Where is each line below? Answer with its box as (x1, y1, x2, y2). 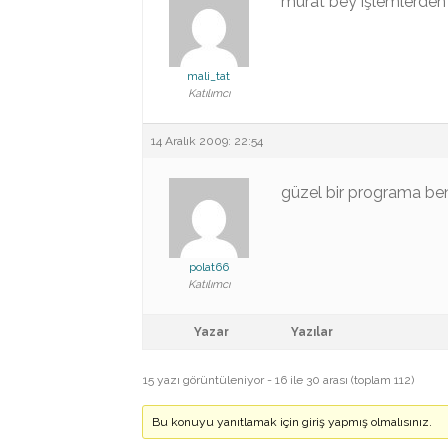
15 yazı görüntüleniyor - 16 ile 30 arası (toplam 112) (143, 373, 414, 387)
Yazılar (291, 325, 333, 339)
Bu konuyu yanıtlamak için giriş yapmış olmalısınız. (152, 415, 433, 429)
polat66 (188, 260, 229, 274)
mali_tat (187, 69, 230, 83)
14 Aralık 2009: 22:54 (151, 134, 263, 148)
